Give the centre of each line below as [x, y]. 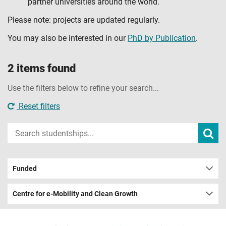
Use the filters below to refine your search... [83, 88]
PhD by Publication [162, 38]
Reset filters [38, 106]
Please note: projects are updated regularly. [84, 20]
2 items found [42, 68]
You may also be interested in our [68, 38]
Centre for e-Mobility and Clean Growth [75, 194]
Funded [25, 168]
